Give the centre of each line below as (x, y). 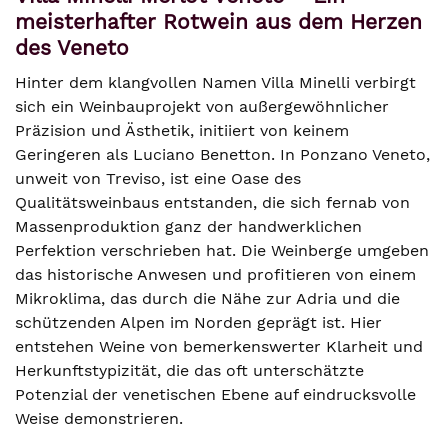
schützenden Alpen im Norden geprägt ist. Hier (198, 322)
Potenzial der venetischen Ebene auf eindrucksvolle (215, 394)
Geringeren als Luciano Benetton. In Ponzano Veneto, (222, 154)
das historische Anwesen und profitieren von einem (215, 274)
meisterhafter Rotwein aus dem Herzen (218, 21)
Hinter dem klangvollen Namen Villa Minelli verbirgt (215, 82)
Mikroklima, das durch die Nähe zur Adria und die (207, 298)
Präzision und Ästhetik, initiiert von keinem (182, 130)
